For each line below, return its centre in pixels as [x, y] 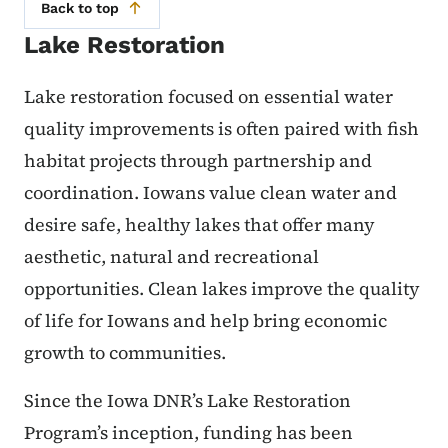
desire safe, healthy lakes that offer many [199, 224]
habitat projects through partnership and [198, 160]
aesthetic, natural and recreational [171, 256]
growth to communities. [127, 352]
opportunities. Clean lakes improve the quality [222, 288]
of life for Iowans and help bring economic [205, 320]
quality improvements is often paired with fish [221, 128]
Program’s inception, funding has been [188, 432]
